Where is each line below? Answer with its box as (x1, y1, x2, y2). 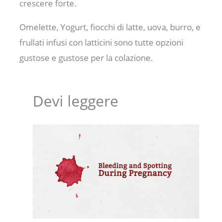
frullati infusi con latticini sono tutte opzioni (19, 36, 184, 48)
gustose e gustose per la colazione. (19, 52, 154, 63)
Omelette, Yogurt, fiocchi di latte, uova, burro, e (19, 21, 201, 33)
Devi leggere (32, 90, 118, 111)
